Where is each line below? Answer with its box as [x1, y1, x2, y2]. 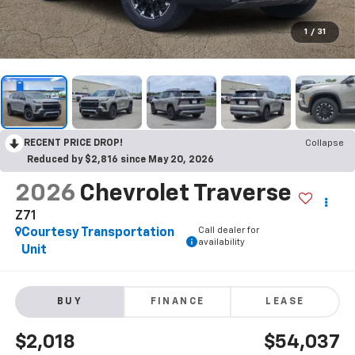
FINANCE [150, 297, 205, 307]
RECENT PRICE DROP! [24, 138, 123, 148]
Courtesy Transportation [21, 226, 174, 239]
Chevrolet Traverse [78, 181, 292, 206]
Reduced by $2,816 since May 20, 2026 [27, 155, 214, 165]
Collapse [305, 138, 344, 148]
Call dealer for [197, 225, 259, 235]
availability [197, 237, 245, 246]
